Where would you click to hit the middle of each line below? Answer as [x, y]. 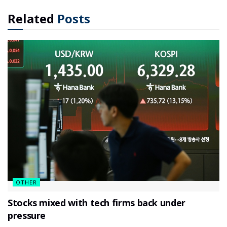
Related [31, 19]
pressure [27, 215]
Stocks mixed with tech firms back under [97, 202]
